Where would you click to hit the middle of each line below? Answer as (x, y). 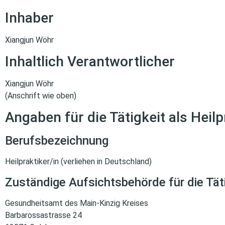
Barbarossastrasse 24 (43, 215)
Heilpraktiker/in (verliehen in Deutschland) (78, 162)
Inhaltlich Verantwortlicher (90, 61)
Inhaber (29, 18)
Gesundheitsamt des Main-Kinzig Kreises (77, 203)
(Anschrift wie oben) (41, 95)
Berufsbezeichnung (57, 141)
